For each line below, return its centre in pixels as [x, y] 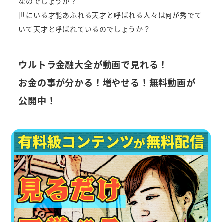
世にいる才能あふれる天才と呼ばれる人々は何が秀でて [110, 15]
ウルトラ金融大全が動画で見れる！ [93, 64]
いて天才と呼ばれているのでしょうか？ [84, 28]
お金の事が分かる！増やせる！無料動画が [107, 82]
